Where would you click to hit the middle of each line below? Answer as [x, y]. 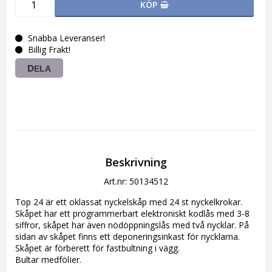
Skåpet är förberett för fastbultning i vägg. [99, 248]
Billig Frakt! [49, 50]
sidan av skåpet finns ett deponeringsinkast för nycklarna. [129, 237]
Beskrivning [136, 162]
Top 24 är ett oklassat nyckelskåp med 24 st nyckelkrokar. [130, 202]
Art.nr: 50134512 [136, 182]
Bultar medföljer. [49, 260]
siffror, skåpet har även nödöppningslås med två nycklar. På [132, 225]
